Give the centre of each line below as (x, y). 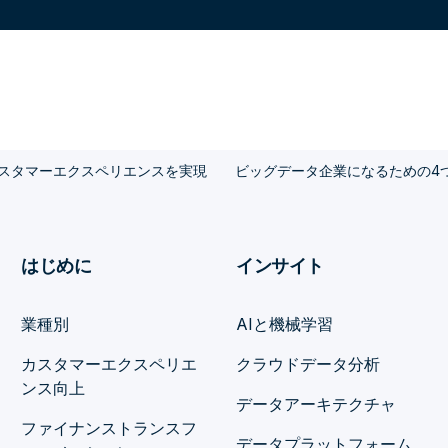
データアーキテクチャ (316, 404)
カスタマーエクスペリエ (109, 364)
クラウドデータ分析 (308, 364)
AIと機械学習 (285, 324)
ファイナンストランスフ (109, 428)
